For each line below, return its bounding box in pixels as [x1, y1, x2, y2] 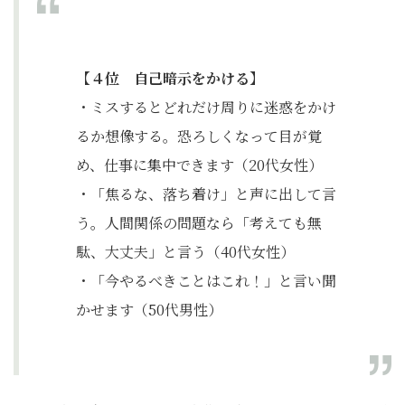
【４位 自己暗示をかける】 [76, 68, 264, 89]
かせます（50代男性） [76, 299, 222, 321]
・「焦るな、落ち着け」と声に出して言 [76, 184, 336, 205]
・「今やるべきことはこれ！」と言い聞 [76, 270, 336, 292]
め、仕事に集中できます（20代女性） [76, 155, 323, 176]
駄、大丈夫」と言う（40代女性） [76, 241, 295, 263]
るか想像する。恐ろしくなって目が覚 [76, 126, 322, 147]
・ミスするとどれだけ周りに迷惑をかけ [76, 97, 336, 118]
